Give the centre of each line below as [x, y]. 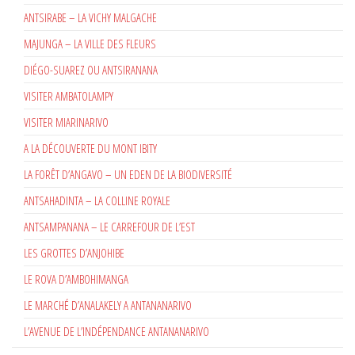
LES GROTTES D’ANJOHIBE [74, 252]
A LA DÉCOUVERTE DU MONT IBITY [90, 148]
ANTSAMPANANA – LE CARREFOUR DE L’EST [109, 226]
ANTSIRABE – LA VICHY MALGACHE [90, 17]
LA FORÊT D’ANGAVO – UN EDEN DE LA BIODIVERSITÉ [128, 174]
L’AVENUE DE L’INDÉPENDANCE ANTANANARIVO [116, 331]
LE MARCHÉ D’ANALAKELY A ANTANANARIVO [108, 305]
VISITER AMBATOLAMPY [69, 95]
